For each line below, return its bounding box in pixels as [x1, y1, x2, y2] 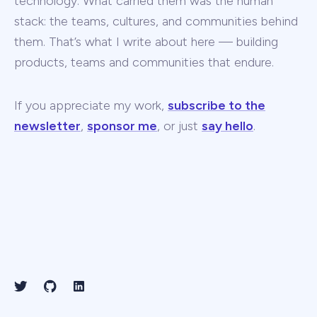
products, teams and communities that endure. [14, 54, 274, 70]
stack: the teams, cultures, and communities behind [14, 13, 298, 29]
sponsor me [87, 117, 157, 134]
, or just [157, 117, 202, 134]
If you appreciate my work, [14, 97, 168, 113]
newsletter [14, 117, 81, 134]
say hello [202, 117, 253, 134]
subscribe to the [168, 97, 265, 113]
